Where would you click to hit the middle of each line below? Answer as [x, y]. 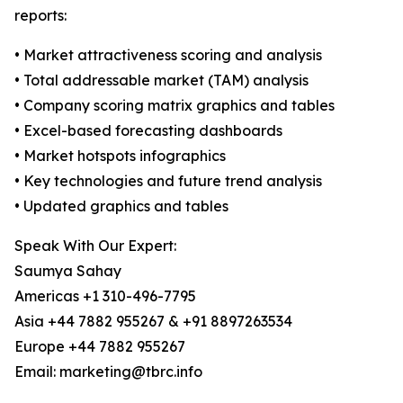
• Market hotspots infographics [120, 156]
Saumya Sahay [68, 271]
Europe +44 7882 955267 [100, 347]
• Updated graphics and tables [121, 206]
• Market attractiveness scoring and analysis [168, 55]
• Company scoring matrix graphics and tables [175, 106]
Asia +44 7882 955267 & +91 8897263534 [153, 322]
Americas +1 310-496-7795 [105, 296]
